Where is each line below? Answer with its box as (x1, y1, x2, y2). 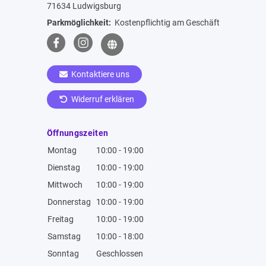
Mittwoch (47, 179, 83, 189)
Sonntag (47, 248, 79, 258)
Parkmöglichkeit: (46, 18, 113, 28)
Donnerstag (47, 197, 91, 207)
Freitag (47, 214, 74, 224)
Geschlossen (96, 248, 143, 258)
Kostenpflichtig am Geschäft (112, 18, 220, 28)
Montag (47, 145, 77, 155)
